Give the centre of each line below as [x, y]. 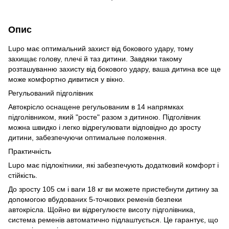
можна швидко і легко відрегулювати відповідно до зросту [105, 127]
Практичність [30, 151]
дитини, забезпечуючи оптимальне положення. [87, 137]
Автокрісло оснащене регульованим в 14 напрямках [96, 107]
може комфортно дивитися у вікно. [66, 79]
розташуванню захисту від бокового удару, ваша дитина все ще [114, 69]
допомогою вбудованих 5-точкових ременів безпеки [95, 199]
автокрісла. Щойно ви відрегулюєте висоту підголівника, [102, 209]
